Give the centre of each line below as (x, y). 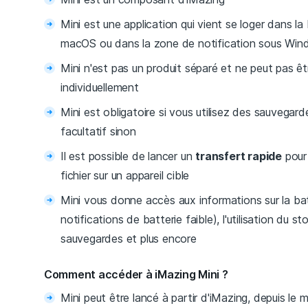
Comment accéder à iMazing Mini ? (136, 275)
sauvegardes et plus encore (129, 239)
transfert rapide (239, 156)
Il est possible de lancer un (128, 156)
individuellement (100, 88)
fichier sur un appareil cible (125, 176)
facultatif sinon (98, 132)
